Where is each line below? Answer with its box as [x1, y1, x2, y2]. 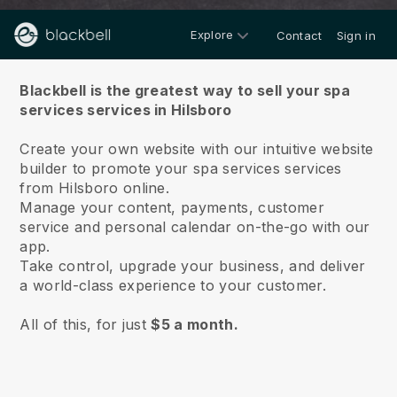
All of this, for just [19, 315, 152, 333]
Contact [276, 28, 323, 43]
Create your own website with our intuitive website [19, 140, 374, 158]
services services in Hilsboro [19, 101, 232, 119]
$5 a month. [151, 315, 238, 333]
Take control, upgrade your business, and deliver [19, 257, 366, 275]
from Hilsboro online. [19, 179, 175, 197]
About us [151, 38, 246, 64]
